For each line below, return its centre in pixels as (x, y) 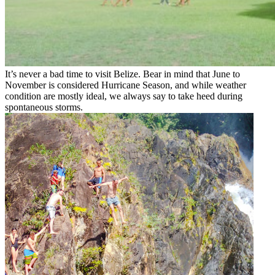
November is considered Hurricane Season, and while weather (126, 85)
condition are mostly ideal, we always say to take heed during (124, 96)
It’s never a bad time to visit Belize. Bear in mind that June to (122, 74)
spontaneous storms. (44, 107)
